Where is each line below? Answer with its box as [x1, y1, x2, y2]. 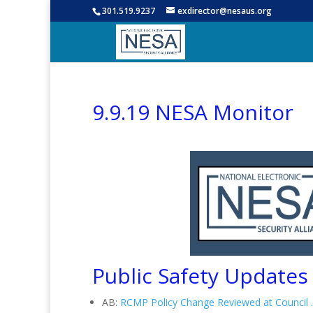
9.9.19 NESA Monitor [92, 98, 293, 126]
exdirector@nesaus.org [177, 5, 272, 17]
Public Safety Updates [92, 261, 308, 290]
